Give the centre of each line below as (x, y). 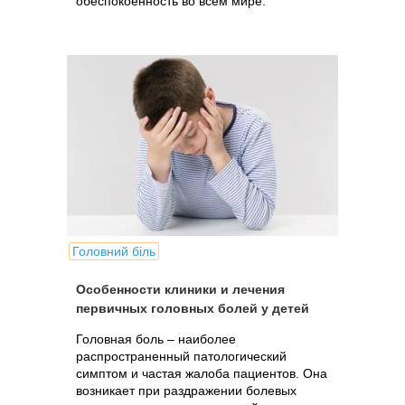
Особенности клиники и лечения (180, 289)
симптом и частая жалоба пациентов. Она (202, 373)
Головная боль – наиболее (156, 339)
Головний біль (114, 251)
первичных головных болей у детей (193, 308)
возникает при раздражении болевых (186, 391)
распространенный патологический (181, 356)
